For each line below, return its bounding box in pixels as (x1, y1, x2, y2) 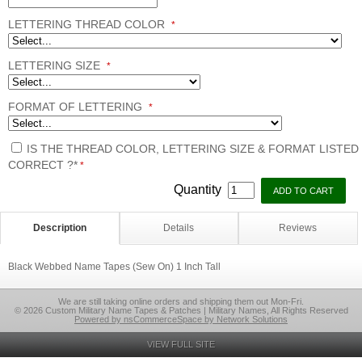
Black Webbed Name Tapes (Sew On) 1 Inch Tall (8, 261, 221, 272)
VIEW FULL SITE (147, 339, 215, 349)
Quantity (174, 183, 225, 196)
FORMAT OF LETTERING (8, 100, 145, 113)
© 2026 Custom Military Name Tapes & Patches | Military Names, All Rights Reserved (14, 305, 348, 315)
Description (32, 222, 86, 234)
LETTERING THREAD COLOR (8, 18, 168, 31)
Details (163, 222, 195, 234)
